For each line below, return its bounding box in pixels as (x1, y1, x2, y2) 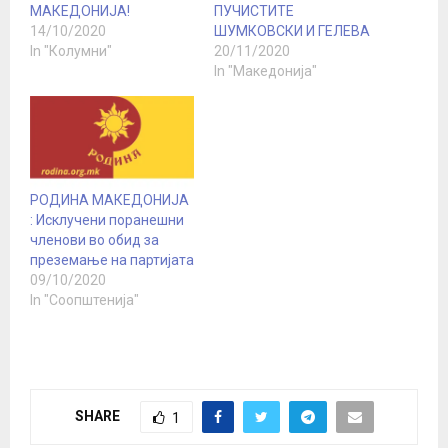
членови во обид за (30, 232, 159, 249)
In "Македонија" (214, 63, 317, 80)
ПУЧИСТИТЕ (214, 3, 294, 20)
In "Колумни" (30, 43, 112, 60)
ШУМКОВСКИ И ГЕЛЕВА (214, 23, 370, 40)
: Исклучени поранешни (30, 212, 184, 229)
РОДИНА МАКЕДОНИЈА (30, 192, 189, 209)
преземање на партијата (30, 252, 194, 269)
